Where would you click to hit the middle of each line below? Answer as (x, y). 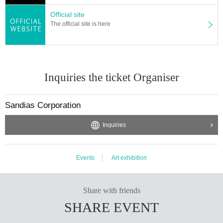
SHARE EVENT (111, 207)
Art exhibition (129, 158)
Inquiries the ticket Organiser (111, 77)
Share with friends (111, 190)
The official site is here (80, 24)
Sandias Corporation (43, 105)
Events (85, 158)
